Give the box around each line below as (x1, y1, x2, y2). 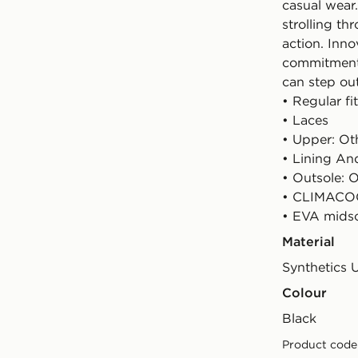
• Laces (282, 112, 328, 128)
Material (282, 233, 335, 249)
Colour (282, 284, 327, 300)
